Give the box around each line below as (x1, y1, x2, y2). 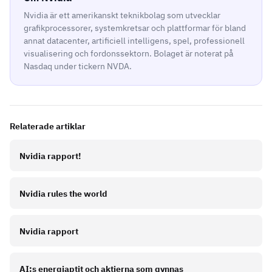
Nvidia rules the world (19, 188, 107, 200)
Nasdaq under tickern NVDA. (24, 61, 132, 72)
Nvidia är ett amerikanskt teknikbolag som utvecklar (24, 10, 220, 21)
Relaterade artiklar (10, 121, 86, 132)
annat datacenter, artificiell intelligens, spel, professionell (24, 35, 245, 47)
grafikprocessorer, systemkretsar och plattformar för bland (24, 22, 246, 34)
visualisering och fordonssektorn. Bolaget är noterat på (24, 48, 233, 59)
